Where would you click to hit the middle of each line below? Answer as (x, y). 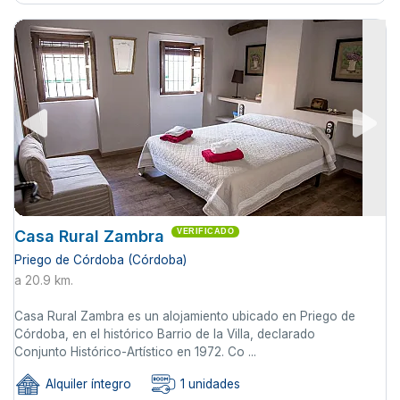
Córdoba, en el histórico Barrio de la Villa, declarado (165, 334)
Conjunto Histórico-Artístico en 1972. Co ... (135, 352)
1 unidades (208, 384)
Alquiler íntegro (87, 384)
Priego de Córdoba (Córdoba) (100, 260)
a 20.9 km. (44, 281)
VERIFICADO (205, 232)
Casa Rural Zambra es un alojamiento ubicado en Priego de (185, 317)
